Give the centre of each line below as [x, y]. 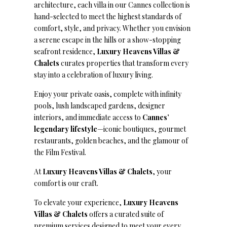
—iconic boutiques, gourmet [142, 129]
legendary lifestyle [66, 129]
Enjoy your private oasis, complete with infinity [108, 94]
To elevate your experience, [79, 202]
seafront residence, [66, 51]
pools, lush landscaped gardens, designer [100, 106]
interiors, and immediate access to [88, 117]
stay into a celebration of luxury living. [94, 75]
